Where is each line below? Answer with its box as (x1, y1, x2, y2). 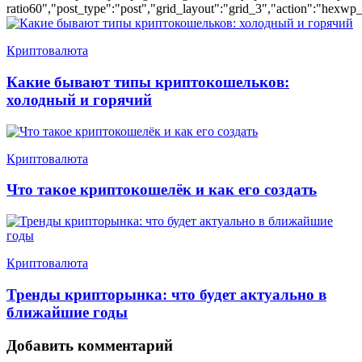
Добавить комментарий (6, 336, 173, 354)
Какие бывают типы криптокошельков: (6, 73, 289, 90)
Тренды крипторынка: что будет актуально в (6, 285, 326, 303)
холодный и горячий (6, 90, 152, 108)
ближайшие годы (6, 303, 128, 321)
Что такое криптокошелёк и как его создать (6, 181, 317, 199)
